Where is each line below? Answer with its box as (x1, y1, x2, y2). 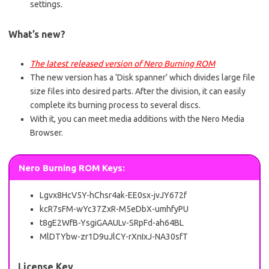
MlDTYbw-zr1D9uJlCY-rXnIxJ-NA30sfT (40, 232, 188, 242)
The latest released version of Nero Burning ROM (30, 58, 215, 68)
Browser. (30, 127, 63, 138)
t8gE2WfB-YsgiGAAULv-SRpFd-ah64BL (40, 218, 184, 228)
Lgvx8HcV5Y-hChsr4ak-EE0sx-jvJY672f (40, 190, 187, 201)
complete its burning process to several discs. (30, 100, 201, 110)
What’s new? (8, 28, 65, 40)
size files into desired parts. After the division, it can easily (30, 86, 246, 96)
